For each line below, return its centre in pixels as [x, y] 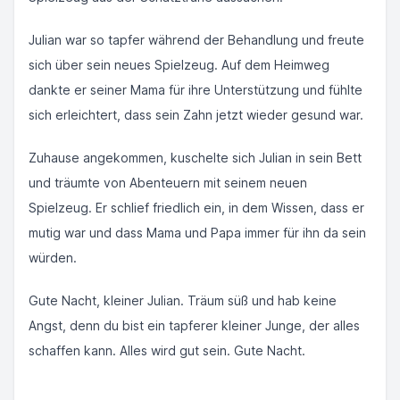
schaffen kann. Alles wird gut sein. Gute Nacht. [167, 350]
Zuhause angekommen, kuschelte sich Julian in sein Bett [195, 158]
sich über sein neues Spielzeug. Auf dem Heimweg [179, 65]
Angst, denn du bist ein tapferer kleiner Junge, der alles [194, 325]
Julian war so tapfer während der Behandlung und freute [196, 40]
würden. [53, 258]
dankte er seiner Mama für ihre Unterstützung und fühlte [196, 90]
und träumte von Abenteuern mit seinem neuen [168, 183]
